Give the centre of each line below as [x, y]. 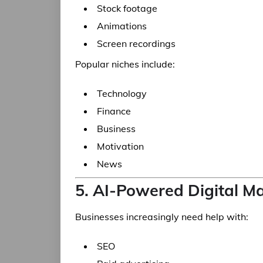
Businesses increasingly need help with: [162, 217]
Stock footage [127, 8]
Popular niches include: [125, 64]
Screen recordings [136, 43]
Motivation [120, 146]
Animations [122, 26]
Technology [122, 93]
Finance [114, 111]
